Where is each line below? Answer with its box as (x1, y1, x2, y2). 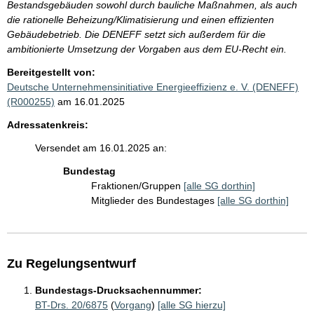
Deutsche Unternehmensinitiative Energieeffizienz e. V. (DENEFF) (7, 81, 299, 93)
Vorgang (114, 299, 151, 311)
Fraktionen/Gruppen (91, 180, 184, 192)
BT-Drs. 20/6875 (35, 299, 108, 311)
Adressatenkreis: (7, 119, 88, 131)
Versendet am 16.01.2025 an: (35, 142, 167, 154)
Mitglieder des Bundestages (91, 195, 217, 207)
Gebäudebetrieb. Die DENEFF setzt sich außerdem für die (7, 29, 266, 41)
